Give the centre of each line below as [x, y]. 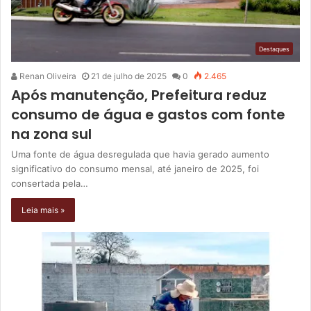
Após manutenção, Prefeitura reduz [139, 95]
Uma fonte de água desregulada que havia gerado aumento [140, 154]
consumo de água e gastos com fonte [148, 115]
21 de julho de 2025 [129, 76]
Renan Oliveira [47, 76]
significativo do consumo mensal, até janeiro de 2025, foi [135, 169]
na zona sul [51, 134]
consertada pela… [50, 184]
